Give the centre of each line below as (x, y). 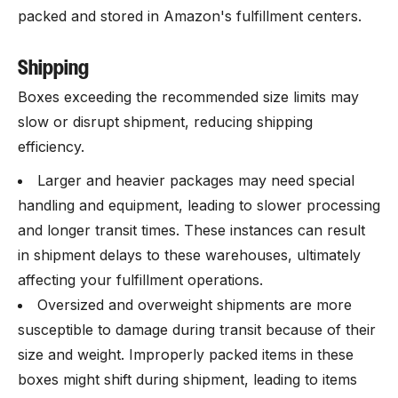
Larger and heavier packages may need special (196, 180)
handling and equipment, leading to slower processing (199, 205)
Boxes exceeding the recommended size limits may (188, 97)
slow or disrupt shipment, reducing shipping (165, 122)
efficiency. (51, 147)
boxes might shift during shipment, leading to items (187, 379)
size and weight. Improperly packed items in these (186, 354)
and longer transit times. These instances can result (191, 230)
